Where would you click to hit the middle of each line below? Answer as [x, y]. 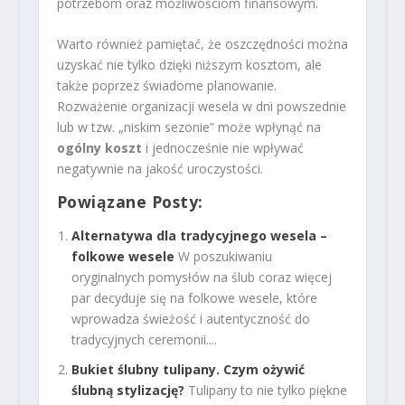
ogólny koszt [99, 148]
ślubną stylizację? [127, 390]
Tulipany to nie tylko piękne [267, 390]
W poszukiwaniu [225, 257]
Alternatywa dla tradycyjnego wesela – [199, 236]
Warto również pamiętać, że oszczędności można [202, 44]
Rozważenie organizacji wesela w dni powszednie [201, 107]
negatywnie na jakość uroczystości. [160, 169]
